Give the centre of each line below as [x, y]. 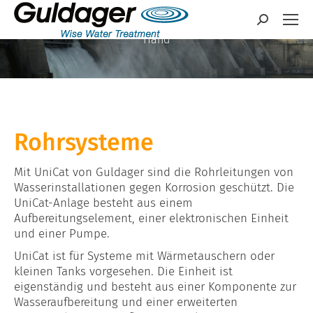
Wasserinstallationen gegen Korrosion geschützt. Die [154, 188]
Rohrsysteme [84, 142]
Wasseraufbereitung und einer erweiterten [126, 302]
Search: [275, 21]
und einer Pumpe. [62, 234]
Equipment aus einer [156, 26]
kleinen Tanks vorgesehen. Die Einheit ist [123, 271]
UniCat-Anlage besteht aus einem [103, 203]
